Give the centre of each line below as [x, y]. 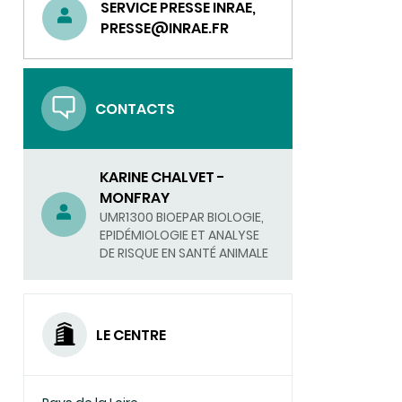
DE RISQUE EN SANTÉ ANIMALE [184, 253]
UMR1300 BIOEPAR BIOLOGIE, [182, 217]
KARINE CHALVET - [162, 177]
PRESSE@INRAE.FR [165, 28]
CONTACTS [135, 109]
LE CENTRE [131, 335]
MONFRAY [135, 198]
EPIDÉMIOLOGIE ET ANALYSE [179, 235]
